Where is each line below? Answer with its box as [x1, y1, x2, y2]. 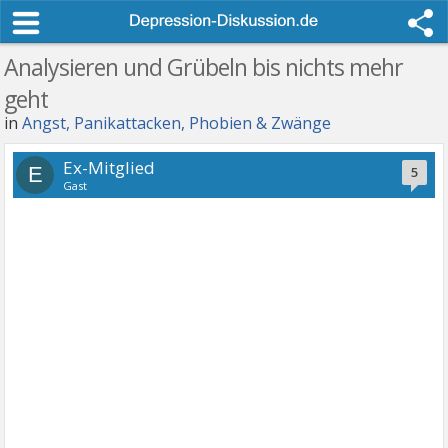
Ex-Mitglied [63, 156, 156, 179]
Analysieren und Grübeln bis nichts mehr [4, 51, 404, 83]
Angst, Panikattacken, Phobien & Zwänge [22, 112, 332, 134]
